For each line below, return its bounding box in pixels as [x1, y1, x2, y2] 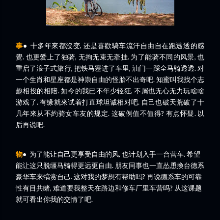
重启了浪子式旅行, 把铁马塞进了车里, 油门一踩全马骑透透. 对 [16, 64, 204, 72]
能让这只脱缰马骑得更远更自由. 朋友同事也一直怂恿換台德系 [16, 161, 204, 169]
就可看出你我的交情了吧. [16, 195, 94, 203]
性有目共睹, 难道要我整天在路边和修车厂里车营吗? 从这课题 [16, 184, 202, 192]
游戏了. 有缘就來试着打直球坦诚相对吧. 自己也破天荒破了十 [16, 98, 204, 106]
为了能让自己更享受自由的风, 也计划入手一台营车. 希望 [29, 150, 200, 158]
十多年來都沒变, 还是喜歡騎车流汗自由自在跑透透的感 [30, 41, 205, 50]
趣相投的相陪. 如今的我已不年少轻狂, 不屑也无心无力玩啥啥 [16, 86, 204, 95]
